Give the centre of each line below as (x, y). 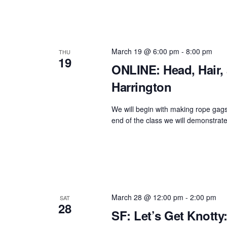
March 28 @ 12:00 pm (147, 197)
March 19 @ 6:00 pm (145, 51)
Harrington (141, 86)
